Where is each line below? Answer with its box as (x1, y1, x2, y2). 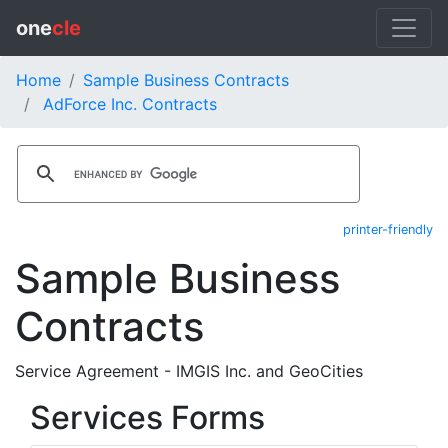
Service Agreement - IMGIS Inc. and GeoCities (15, 361, 363, 381)
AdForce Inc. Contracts (43, 94, 217, 114)
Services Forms (30, 398, 265, 437)
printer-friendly (343, 222, 433, 237)
